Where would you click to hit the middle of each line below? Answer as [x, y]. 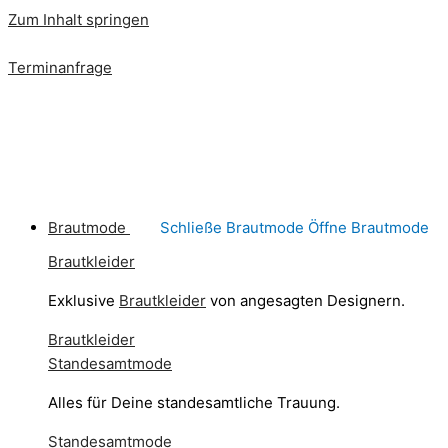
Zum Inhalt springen [78, 19]
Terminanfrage [60, 67]
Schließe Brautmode [232, 227]
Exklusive [83, 300]
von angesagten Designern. [305, 300]
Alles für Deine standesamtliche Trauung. [194, 402]
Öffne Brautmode [368, 227]
